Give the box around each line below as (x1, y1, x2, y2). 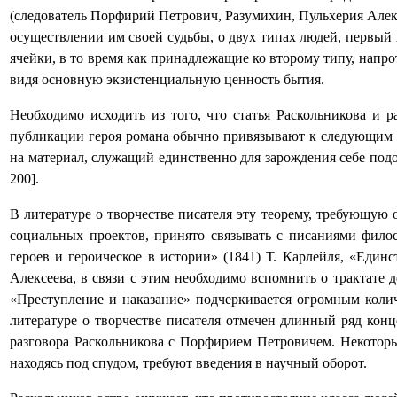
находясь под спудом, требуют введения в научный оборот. (10, 355, 367, 370)
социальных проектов (10, 228, 145, 243)
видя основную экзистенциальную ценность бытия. (10, 72, 324, 87)
